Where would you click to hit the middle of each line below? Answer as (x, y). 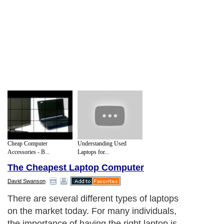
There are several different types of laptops (93, 199)
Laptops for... (93, 152)
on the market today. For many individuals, (92, 211)
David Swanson (26, 181)
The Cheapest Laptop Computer (76, 168)
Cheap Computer (27, 143)
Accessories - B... (28, 152)
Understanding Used (102, 143)
